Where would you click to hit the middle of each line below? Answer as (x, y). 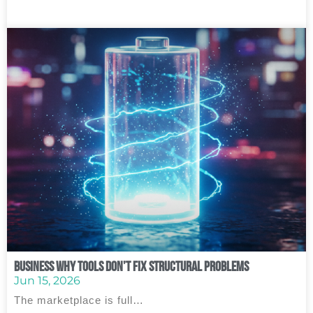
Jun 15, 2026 (47, 281)
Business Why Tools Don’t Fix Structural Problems (131, 266)
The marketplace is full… (79, 300)
